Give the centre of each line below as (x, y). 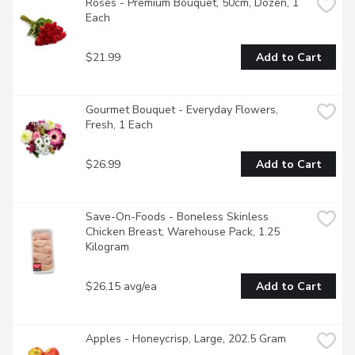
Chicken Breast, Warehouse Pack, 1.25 (183, 232)
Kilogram (107, 247)
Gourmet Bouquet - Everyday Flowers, (182, 110)
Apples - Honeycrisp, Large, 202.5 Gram (186, 339)
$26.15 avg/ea (121, 286)
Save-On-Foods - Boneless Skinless (177, 217)
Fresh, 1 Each (119, 125)
